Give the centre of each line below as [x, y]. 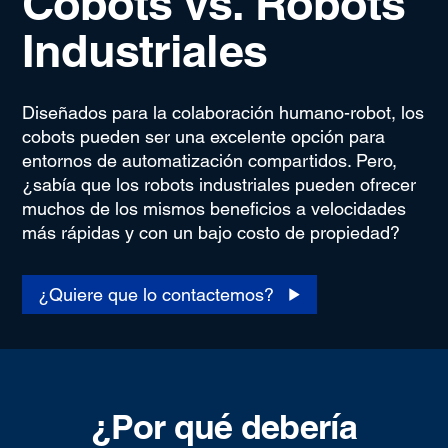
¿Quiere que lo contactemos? [155, 294]
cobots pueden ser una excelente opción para [203, 136]
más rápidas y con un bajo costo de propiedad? [210, 232]
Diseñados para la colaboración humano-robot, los [222, 112]
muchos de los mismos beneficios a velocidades [213, 208]
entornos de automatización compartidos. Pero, [209, 160]
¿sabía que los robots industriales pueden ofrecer [218, 184]
